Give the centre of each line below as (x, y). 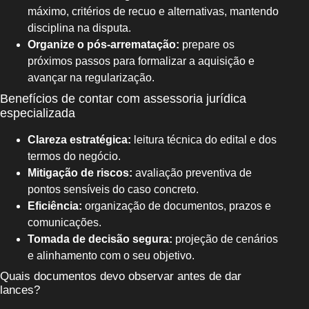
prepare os (207, 45)
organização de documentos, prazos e (177, 206)
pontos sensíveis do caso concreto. (113, 190)
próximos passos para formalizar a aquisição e (141, 61)
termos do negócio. (74, 157)
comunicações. (64, 223)
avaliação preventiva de (192, 173)
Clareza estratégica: (79, 140)
